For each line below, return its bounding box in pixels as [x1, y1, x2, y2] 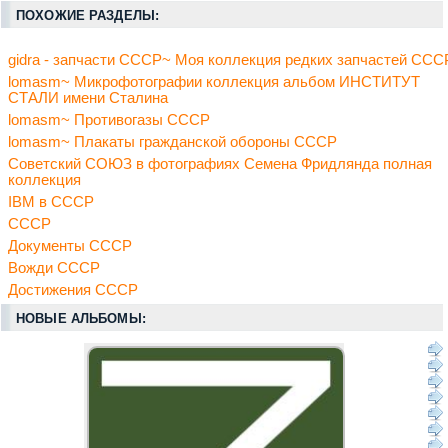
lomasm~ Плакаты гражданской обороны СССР [8, 133, 337, 150]
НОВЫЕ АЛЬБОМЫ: [16, 310, 146, 326]
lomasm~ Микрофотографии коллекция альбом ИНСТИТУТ [8, 73, 420, 90]
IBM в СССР [8, 193, 94, 210]
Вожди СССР [8, 259, 100, 276]
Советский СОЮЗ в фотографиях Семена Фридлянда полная [8, 155, 432, 172]
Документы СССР [8, 237, 132, 254]
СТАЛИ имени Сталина [8, 89, 168, 106]
